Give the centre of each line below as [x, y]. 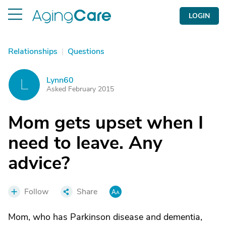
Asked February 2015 [80, 89]
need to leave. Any [85, 143]
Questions [86, 51]
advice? [39, 163]
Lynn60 [60, 80]
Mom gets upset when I [106, 123]
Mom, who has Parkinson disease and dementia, [105, 217]
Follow [36, 192]
